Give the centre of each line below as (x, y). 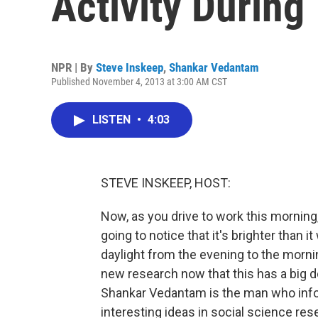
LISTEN (113, 120)
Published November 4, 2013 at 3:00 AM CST (139, 82)
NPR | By (73, 67)
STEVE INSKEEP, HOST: (166, 183)
